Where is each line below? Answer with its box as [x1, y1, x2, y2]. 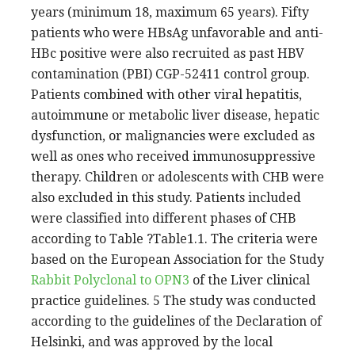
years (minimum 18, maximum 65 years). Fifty [31, 4, 309, 20]
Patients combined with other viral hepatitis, [31, 86, 302, 102]
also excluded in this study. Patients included [31, 189, 301, 205]
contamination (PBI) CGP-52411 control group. [31, 66, 310, 82]
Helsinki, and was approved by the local [31, 334, 273, 349]
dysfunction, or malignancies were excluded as [31, 128, 315, 143]
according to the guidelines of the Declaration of [31, 313, 322, 329]
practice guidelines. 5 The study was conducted [31, 292, 316, 308]
